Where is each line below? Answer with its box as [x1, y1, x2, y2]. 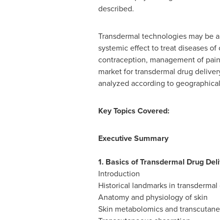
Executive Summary [98, 133, 168, 144]
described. [98, 3, 134, 14]
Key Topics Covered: [98, 105, 169, 116]
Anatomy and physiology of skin [98, 192, 208, 203]
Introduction [98, 168, 140, 179]
